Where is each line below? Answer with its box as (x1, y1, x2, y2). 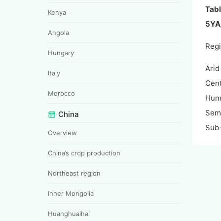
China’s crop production (48, 148, 120, 157)
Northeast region (48, 169, 101, 177)
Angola (48, 28, 69, 37)
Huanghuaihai (48, 209, 90, 218)
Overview (48, 128, 77, 137)
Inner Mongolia (48, 189, 94, 197)
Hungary (48, 48, 74, 57)
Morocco (48, 89, 75, 97)
